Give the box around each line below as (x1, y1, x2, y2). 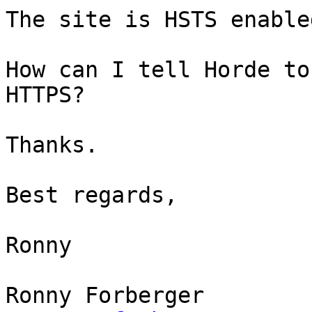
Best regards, (6, 182, 178, 208)
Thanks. (6, 132, 98, 158)
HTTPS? (6, 82, 85, 108)
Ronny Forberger (6, 283, 204, 309)
